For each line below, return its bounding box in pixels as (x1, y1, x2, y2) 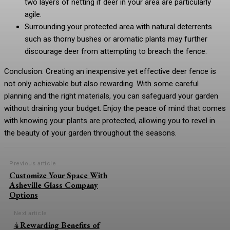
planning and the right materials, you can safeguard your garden (4, 91, 218, 101)
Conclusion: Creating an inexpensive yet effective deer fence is (4, 67, 216, 76)
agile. (25, 10, 42, 19)
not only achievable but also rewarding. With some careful (4, 79, 199, 88)
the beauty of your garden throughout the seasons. (4, 128, 177, 138)
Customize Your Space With (9, 170, 107, 181)
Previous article (9, 160, 56, 167)
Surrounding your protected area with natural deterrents (25, 22, 212, 31)
